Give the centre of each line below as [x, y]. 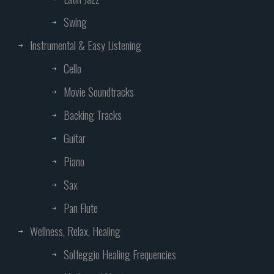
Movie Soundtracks [99, 92]
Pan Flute [81, 208]
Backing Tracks [93, 115]
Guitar [75, 139]
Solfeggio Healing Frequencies [120, 255]
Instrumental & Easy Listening [86, 46]
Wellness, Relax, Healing [75, 231]
